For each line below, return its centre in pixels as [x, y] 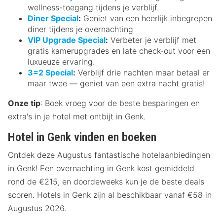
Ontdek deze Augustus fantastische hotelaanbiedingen [109, 155]
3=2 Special [50, 72]
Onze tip [24, 103]
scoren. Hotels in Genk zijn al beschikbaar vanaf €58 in [110, 195]
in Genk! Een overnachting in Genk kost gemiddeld [101, 168]
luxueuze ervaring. [61, 61]
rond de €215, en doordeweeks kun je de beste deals [106, 181]
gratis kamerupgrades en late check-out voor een [119, 51]
